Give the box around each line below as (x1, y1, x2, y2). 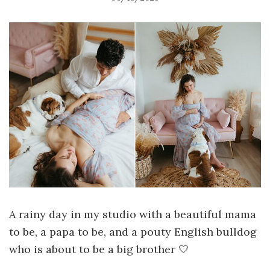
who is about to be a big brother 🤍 (9, 242, 189, 256)
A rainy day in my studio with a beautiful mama (9, 207, 256, 221)
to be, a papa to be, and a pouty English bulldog (9, 224, 257, 239)
